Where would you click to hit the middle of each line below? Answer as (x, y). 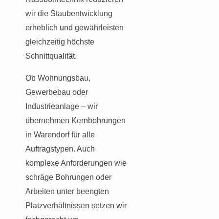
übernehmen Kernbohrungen (76, 120)
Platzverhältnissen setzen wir (76, 205)
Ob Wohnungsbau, (58, 78)
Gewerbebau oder (57, 92)
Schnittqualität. (51, 56)
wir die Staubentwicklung (69, 13)
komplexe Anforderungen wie (76, 163)
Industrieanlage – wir (62, 106)
